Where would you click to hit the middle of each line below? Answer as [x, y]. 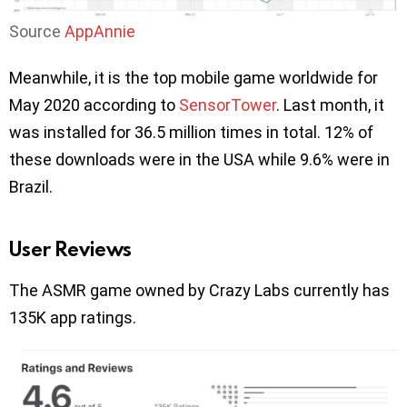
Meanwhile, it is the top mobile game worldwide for [194, 77]
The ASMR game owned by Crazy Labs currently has [199, 290]
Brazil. [31, 186]
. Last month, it [330, 104]
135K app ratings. [73, 317]
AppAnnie [100, 31]
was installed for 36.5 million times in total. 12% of [191, 132]
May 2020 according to [94, 104]
